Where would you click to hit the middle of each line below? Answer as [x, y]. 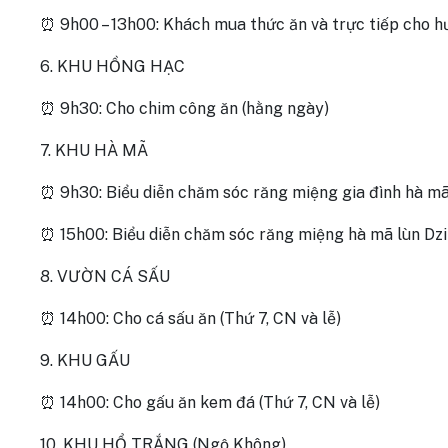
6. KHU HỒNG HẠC [112, 66]
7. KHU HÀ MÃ [94, 150]
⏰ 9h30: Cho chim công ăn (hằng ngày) [184, 108]
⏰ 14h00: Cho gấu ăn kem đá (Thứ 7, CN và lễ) [210, 402]
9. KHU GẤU [85, 360]
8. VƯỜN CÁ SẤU [105, 276]
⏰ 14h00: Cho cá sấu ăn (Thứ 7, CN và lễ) [190, 318]
